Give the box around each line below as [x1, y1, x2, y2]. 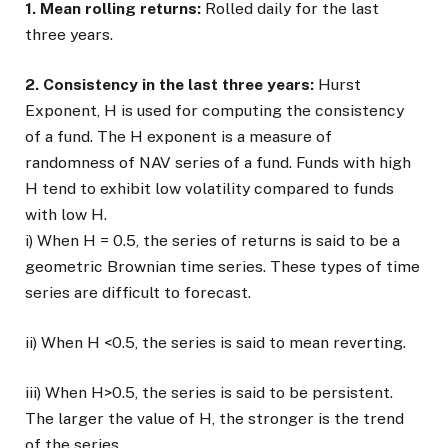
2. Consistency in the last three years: [25, 75, 314, 94]
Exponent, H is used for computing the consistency [25, 101, 404, 120]
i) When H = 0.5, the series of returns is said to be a [25, 231, 400, 250]
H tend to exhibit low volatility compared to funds [25, 179, 394, 198]
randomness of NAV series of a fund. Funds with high [25, 153, 411, 172]
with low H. [25, 205, 107, 224]
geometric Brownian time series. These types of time [25, 257, 420, 276]
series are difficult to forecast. [25, 283, 251, 302]
